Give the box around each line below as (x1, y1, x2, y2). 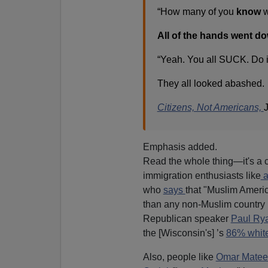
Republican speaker (142, 213, 231, 224)
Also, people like (142, 251, 216, 262)
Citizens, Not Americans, (157, 102, 261, 112)
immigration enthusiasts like (142, 170, 261, 181)
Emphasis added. (142, 141, 217, 152)
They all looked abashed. (157, 78, 264, 89)
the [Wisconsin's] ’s (142, 227, 226, 238)
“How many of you (157, 6, 236, 17)
